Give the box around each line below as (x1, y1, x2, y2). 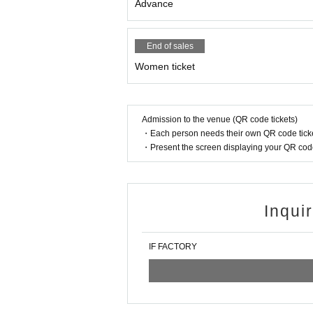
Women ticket (135, 61, 195, 73)
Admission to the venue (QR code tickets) (142, 115, 298, 125)
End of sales (146, 41, 194, 52)
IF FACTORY (149, 242, 197, 252)
